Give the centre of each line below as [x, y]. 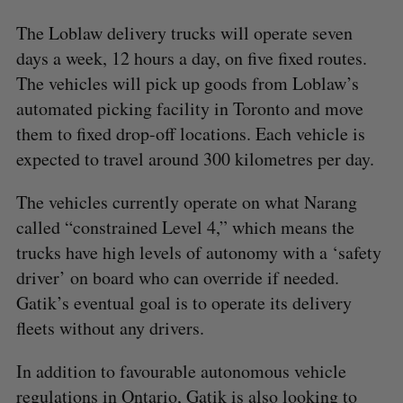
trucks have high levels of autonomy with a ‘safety [198, 253]
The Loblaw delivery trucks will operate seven [184, 33]
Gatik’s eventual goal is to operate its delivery [184, 303]
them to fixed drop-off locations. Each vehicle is [190, 134]
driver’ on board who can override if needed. [177, 278]
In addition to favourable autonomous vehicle [181, 372]
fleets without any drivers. [110, 328]
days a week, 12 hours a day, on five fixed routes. [191, 58]
